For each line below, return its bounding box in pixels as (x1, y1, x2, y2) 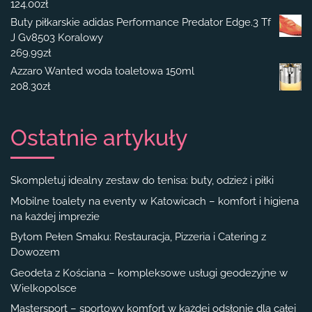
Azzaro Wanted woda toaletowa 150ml (10, 65, 194, 78)
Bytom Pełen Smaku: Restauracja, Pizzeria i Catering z (10, 231, 266, 244)
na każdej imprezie (10, 210, 100, 223)
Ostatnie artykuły (10, 125, 187, 151)
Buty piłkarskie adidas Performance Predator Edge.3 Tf (10, 16, 271, 29)
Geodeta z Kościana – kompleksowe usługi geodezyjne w (10, 266, 288, 279)
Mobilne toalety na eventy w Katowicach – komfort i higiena (10, 194, 299, 208)
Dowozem (10, 246, 60, 259)
